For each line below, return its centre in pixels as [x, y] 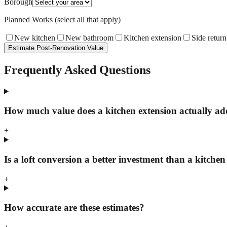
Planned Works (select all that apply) [62, 19]
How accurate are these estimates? [74, 208]
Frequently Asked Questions [77, 70]
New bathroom [89, 37]
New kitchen [35, 37]
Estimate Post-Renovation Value [56, 48]
